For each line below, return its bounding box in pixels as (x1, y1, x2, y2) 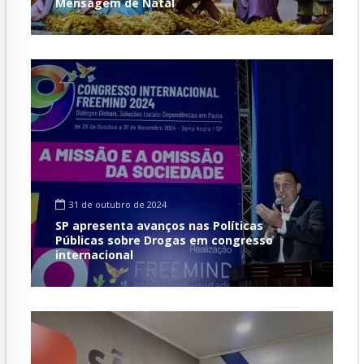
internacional (55, 247, 133, 263)
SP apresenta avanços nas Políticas (55, 218, 263, 234)
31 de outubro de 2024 (69, 197, 167, 210)
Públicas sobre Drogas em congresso (55, 232, 273, 249)
